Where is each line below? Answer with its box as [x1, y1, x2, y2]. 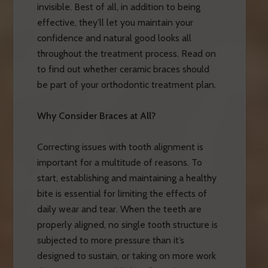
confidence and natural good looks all [36, 32, 191, 44]
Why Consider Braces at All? [36, 109, 156, 121]
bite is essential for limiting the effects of [36, 187, 207, 199]
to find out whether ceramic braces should [36, 63, 209, 75]
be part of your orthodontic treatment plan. [36, 78, 216, 90]
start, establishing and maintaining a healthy [36, 172, 217, 184]
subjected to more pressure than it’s [36, 234, 184, 246]
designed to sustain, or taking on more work [36, 249, 216, 261]
